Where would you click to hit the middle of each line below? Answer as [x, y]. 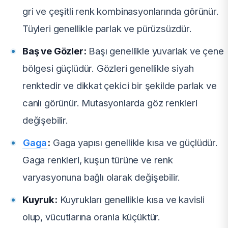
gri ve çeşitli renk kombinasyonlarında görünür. [121, 11]
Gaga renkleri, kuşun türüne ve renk [98, 160]
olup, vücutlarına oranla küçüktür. [92, 217]
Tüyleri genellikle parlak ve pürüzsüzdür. [107, 28]
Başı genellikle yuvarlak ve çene [155, 51]
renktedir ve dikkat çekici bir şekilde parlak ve [120, 85]
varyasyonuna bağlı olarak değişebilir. [102, 177]
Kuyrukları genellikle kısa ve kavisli [131, 199]
